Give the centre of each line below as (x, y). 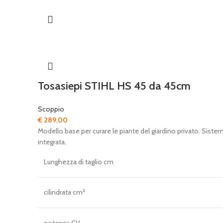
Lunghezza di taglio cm (79, 162)
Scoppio (51, 109)
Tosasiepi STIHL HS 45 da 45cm (114, 86)
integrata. (52, 142)
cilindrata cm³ (64, 192)
